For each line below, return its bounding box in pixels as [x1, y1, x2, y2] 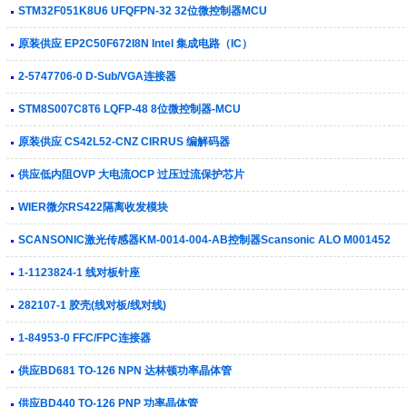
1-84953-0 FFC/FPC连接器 [18, 332, 151, 344]
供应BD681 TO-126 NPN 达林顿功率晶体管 [18, 364, 232, 377]
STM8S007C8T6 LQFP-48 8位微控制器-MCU [18, 103, 241, 115]
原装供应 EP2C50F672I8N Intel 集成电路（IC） [18, 37, 253, 50]
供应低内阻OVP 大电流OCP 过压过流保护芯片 [18, 168, 244, 181]
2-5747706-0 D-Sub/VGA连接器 [18, 70, 176, 83]
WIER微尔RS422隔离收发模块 [18, 201, 168, 213]
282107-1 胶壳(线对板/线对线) [18, 299, 166, 312]
